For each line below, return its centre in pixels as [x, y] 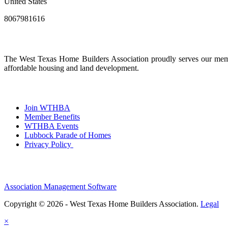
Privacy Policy [49, 145]
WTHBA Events [51, 126]
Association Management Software [60, 187]
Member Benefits [52, 117]
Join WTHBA [47, 108]
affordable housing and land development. [73, 68]
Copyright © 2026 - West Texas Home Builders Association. [102, 204]
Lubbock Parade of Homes [68, 135]
